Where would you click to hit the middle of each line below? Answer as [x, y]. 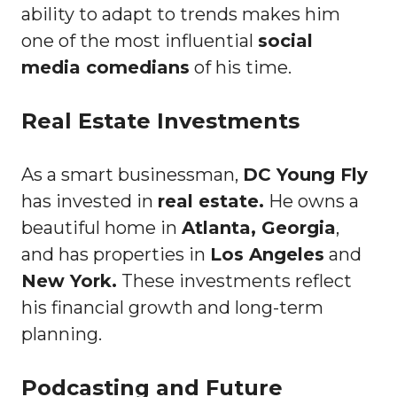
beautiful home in [101, 227]
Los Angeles [267, 254]
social [285, 40]
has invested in [90, 201]
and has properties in [116, 254]
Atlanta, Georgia [259, 227]
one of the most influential [140, 40]
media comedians [105, 67]
